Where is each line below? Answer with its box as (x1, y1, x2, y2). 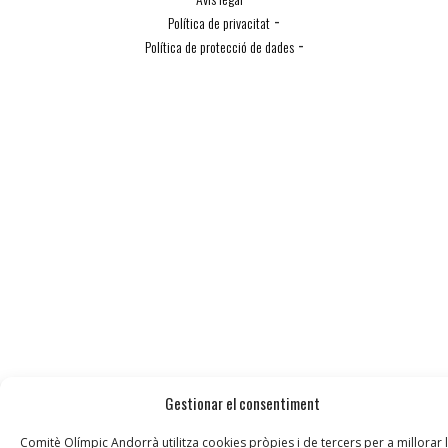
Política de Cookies (176, 60, 272, 82)
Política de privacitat (168, 12, 270, 34)
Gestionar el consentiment (165, 392, 320, 414)
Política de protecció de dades (144, 36, 294, 58)
